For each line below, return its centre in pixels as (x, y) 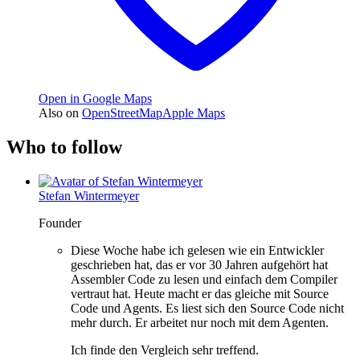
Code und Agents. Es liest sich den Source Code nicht (207, 309)
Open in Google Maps (95, 99)
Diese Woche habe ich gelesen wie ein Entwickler (197, 251)
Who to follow (64, 147)
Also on (59, 113)
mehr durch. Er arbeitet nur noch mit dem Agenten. (200, 323)
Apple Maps (194, 113)
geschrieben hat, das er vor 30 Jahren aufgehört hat (199, 265)
